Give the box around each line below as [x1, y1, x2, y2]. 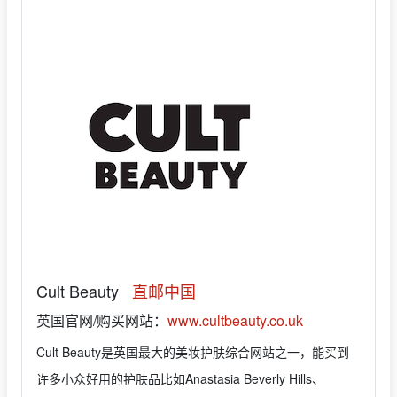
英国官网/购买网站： [36, 309, 167, 331]
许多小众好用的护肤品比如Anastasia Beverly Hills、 [36, 369, 324, 387]
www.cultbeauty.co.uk [167, 309, 303, 331]
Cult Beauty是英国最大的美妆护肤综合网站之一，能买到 [36, 342, 349, 361]
